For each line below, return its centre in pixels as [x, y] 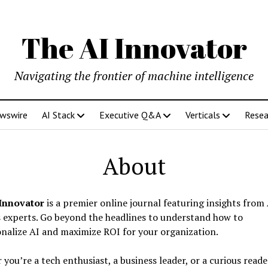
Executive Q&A [130, 115]
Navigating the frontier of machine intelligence [134, 76]
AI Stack [58, 115]
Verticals [203, 115]
